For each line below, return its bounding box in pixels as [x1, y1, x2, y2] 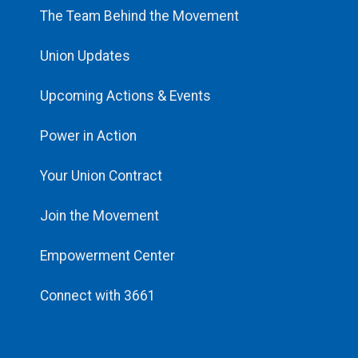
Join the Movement [40, 208, 159, 225]
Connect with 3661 [40, 288, 156, 304]
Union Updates [40, 48, 130, 65]
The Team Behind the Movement [40, 8, 239, 25]
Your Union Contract [40, 168, 162, 185]
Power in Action [40, 128, 137, 145]
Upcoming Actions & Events [40, 88, 211, 105]
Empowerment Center [40, 248, 175, 265]
